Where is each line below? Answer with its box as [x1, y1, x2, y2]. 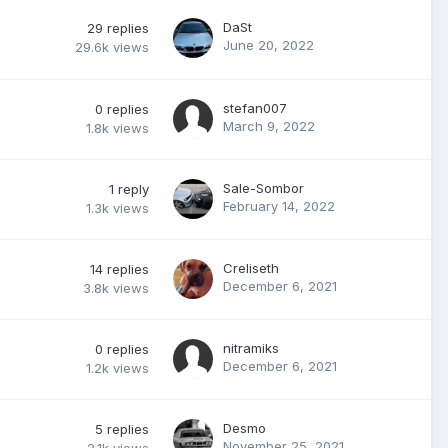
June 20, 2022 [223, 37, 314, 53]
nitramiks [223, 340, 279, 356]
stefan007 [223, 100, 287, 116]
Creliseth [223, 260, 279, 276]
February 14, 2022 [223, 198, 335, 214]
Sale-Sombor [223, 180, 304, 196]
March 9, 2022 [223, 118, 315, 134]
